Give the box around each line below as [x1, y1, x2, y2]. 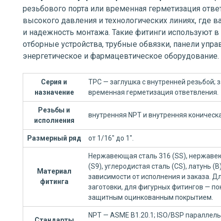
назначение [34, 88, 74, 96]
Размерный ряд [27, 134, 81, 142]
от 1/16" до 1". [88, 134, 134, 142]
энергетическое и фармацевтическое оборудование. [23, 51, 219, 61]
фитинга [39, 178, 69, 185]
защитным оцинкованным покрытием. [88, 193, 213, 201]
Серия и [41, 78, 67, 86]
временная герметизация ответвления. [88, 88, 219, 96]
